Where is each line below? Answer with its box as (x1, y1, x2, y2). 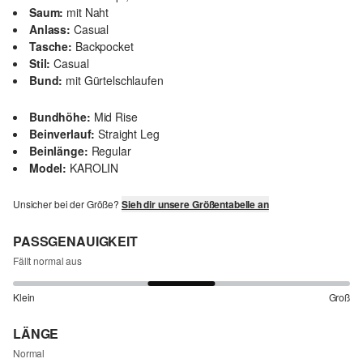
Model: (29, 159, 67, 176)
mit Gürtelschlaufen (66, 71, 164, 88)
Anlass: (29, 20, 70, 37)
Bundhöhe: (29, 108, 91, 125)
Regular (91, 142, 131, 159)
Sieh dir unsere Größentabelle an (121, 196, 269, 211)
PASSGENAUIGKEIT (13, 231, 138, 250)
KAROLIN (70, 159, 119, 176)
